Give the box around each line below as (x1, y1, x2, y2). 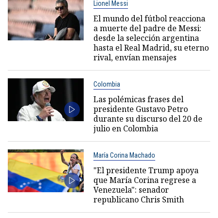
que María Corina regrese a (93, 174, 196, 185)
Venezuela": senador (93, 184, 169, 195)
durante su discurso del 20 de (93, 113, 202, 124)
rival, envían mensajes (93, 52, 177, 63)
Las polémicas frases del (93, 93, 183, 105)
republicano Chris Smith (93, 194, 184, 205)
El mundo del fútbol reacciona (93, 13, 205, 24)
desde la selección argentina (93, 32, 199, 43)
